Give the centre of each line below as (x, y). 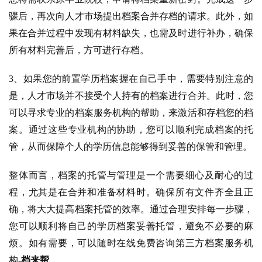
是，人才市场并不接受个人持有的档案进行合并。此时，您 (131, 95)
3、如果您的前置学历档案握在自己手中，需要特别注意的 (131, 78)
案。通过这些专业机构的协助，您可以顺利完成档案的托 (131, 129)
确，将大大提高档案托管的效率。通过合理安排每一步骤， (131, 209)
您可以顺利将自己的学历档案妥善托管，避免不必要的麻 (131, 226)
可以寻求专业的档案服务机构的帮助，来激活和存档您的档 (131, 112)
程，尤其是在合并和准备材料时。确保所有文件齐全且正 (131, 192)
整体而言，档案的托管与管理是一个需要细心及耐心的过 (131, 175)
